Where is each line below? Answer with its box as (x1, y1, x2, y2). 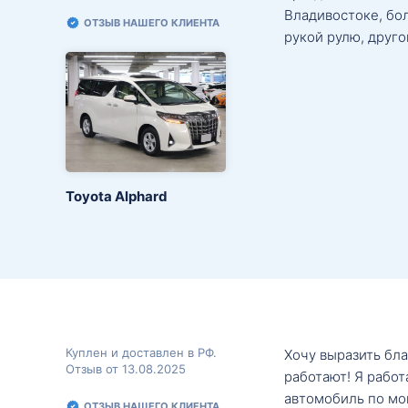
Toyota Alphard (66, 187, 168, 205)
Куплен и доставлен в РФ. (66, 344, 217, 360)
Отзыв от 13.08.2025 (66, 361, 186, 376)
